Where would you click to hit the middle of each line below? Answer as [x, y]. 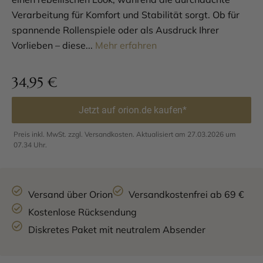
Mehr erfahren [126, 45]
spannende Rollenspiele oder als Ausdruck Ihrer [115, 30]
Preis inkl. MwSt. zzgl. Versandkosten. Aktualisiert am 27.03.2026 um [125, 134]
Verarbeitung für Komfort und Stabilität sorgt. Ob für [126, 15]
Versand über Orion [70, 194]
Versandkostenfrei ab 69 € [186, 194]
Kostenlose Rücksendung [82, 212]
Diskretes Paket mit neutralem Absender [117, 230]
